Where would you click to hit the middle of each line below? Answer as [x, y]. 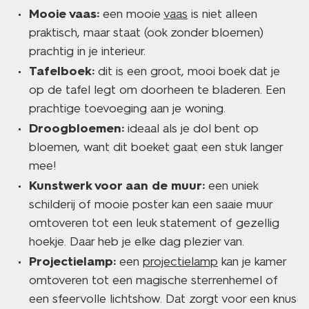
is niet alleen [222, 14]
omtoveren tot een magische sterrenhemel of [153, 280]
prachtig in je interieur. [87, 51]
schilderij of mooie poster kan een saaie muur [151, 204]
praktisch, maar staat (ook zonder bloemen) [146, 32]
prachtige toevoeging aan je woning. [127, 108]
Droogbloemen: [77, 128]
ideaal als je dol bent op [191, 128]
